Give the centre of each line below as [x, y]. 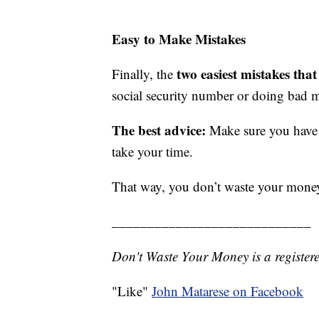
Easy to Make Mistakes [179, 39]
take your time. [152, 152]
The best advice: [159, 130]
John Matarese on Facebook [228, 291]
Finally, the [142, 74]
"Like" [132, 291]
